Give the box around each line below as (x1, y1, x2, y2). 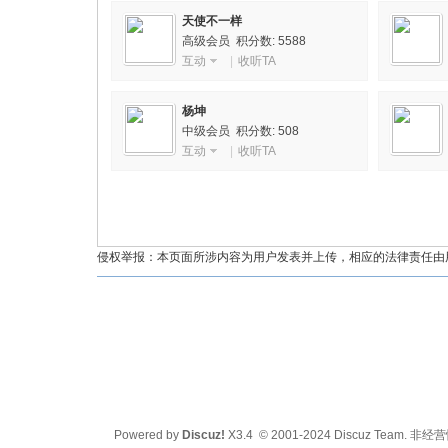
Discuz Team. (333, 428, 407, 442)
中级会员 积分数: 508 (182, 124, 299, 138)
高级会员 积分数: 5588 (182, 34, 306, 48)
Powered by (113, 428, 182, 442)
